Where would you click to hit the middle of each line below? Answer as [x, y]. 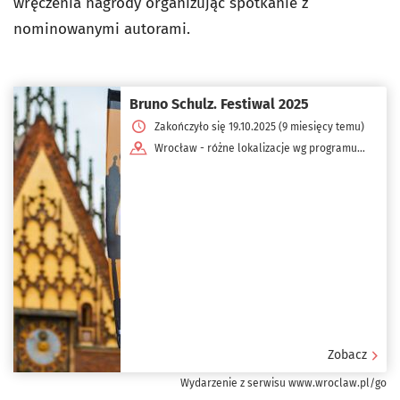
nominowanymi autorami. [102, 29]
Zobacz [347, 354]
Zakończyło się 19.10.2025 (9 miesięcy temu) [259, 126]
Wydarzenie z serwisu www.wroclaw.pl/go [283, 383]
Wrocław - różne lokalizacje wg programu [256, 148]
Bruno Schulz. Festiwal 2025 [219, 104]
